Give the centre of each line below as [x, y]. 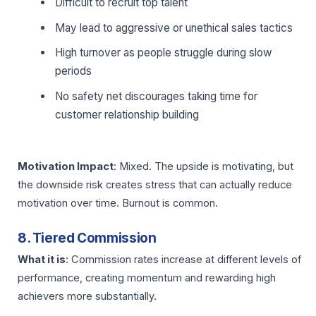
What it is [42, 259]
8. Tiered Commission [87, 238]
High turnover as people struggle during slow [164, 53]
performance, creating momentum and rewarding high [147, 278]
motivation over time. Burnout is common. [118, 203]
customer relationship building [127, 114]
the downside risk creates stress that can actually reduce [155, 184]
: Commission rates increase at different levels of [183, 259]
